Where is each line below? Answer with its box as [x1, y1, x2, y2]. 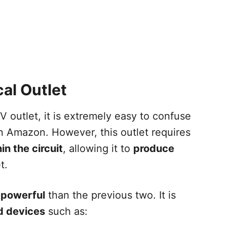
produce [133, 142, 174, 155]
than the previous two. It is [45, 188, 176, 201]
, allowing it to [63, 142, 133, 155]
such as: [45, 205, 88, 217]
